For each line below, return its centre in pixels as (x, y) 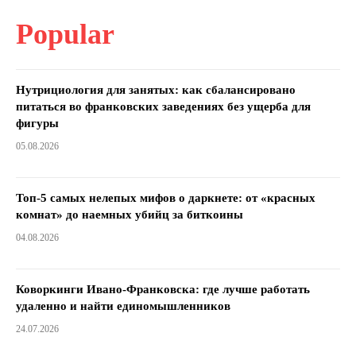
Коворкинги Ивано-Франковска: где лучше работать (163, 290)
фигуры (37, 124)
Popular (65, 35)
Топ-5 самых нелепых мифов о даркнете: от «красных (166, 198)
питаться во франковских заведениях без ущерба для (163, 107)
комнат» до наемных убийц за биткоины (130, 215)
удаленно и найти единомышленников (123, 306)
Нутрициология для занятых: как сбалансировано (156, 90)
